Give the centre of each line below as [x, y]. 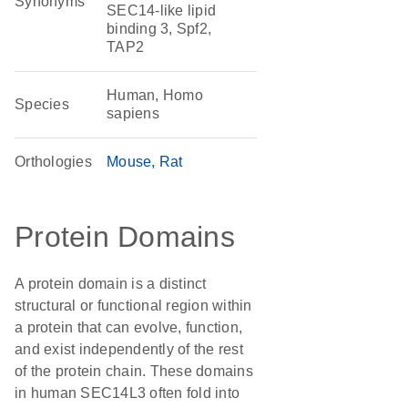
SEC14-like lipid [162, 10]
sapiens [133, 113]
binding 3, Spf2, [159, 29]
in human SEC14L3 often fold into [127, 393]
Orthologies [53, 162]
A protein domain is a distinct [111, 284]
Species [42, 104]
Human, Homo [155, 95]
